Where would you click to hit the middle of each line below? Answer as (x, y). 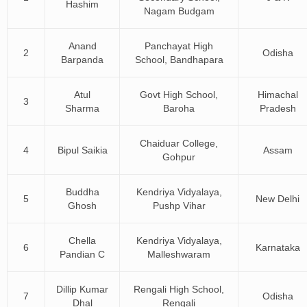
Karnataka (278, 247)
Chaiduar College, (179, 143)
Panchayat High (179, 46)
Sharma (82, 108)
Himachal (278, 95)
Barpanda (82, 60)
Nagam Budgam (179, 11)
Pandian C (82, 254)
